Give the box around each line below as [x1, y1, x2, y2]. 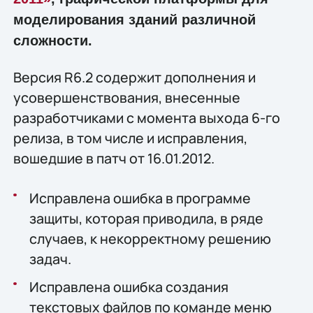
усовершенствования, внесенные [13, 87, 240, 107]
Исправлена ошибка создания [29, 277, 228, 296]
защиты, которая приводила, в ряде [29, 208, 263, 228]
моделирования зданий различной [13, 12, 256, 28]
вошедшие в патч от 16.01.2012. [13, 148, 214, 168]
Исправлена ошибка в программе [29, 188, 251, 208]
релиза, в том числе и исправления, [13, 128, 247, 147]
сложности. [13, 33, 92, 49]
